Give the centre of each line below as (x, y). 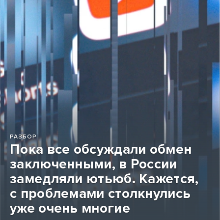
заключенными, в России (94, 164)
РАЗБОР (23, 137)
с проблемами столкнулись (100, 194)
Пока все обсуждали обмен (101, 150)
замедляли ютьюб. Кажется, (104, 179)
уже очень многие (70, 208)
